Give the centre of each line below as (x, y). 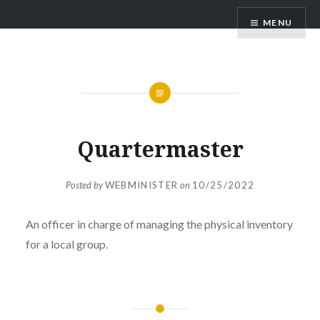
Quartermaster (160, 149)
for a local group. (66, 244)
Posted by (85, 185)
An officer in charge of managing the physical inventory (159, 224)
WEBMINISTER (141, 185)
